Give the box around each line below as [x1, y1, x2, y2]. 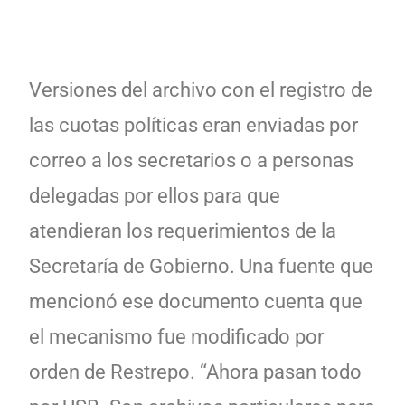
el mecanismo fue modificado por [29, 325, 324, 348]
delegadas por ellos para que [29, 184, 280, 207]
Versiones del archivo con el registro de [29, 78, 372, 101]
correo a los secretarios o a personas [29, 148, 353, 172]
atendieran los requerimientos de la [29, 219, 336, 242]
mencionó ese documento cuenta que [29, 289, 363, 313]
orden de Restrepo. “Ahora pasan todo [29, 360, 362, 383]
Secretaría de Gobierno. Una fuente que [29, 254, 373, 278]
